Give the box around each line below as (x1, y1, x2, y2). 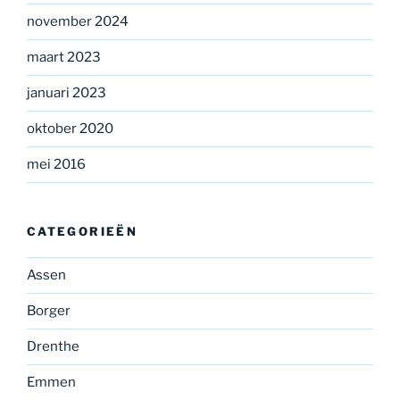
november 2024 (27, 13, 129, 30)
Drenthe (27, 338, 79, 355)
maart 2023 (27, 49, 101, 66)
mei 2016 (27, 156, 86, 173)
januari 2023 (27, 85, 106, 102)
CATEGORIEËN (27, 224, 137, 239)
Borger (27, 303, 71, 320)
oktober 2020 (27, 121, 113, 137)
